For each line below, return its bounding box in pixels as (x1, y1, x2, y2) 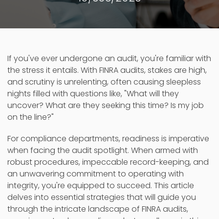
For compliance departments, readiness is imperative (7, 132, 209, 144)
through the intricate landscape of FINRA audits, (7, 203, 188, 215)
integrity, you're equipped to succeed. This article (7, 179, 194, 191)
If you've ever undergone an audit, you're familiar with (7, 52, 211, 64)
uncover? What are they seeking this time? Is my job (7, 99, 204, 111)
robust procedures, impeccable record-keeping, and (7, 156, 209, 168)
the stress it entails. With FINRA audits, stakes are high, (7, 64, 207, 76)
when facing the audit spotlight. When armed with (7, 144, 198, 156)
